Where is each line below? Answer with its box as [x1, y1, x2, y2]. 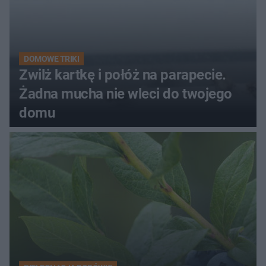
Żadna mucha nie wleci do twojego [19, 85, 232, 103]
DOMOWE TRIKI [24, 54, 80, 64]
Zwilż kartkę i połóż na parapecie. [19, 66, 226, 84]
